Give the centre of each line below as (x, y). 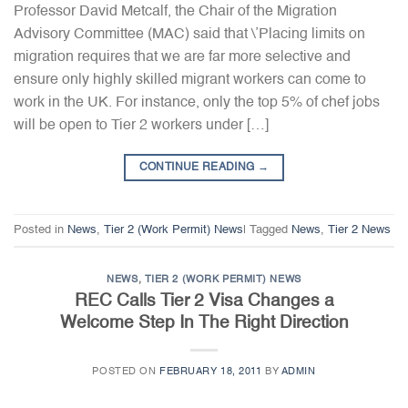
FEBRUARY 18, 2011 (211, 371)
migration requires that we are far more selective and (182, 58)
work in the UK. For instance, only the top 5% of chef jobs (197, 103)
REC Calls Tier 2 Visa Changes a (204, 301)
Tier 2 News (359, 229)
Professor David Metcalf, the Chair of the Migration (175, 12)
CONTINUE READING (198, 168)
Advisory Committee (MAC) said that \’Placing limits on (189, 35)
